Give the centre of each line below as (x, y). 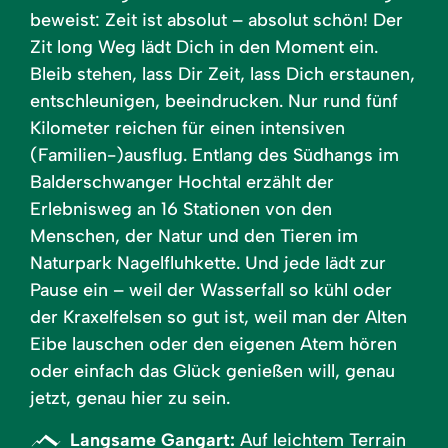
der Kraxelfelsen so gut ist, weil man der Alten (218, 316)
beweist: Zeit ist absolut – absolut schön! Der (216, 19)
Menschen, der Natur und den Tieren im (194, 235)
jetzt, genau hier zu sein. (130, 397)
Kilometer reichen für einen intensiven (187, 127)
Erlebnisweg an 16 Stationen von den (181, 208)
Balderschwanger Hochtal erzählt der (182, 181)
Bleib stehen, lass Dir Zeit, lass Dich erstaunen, (222, 73)
